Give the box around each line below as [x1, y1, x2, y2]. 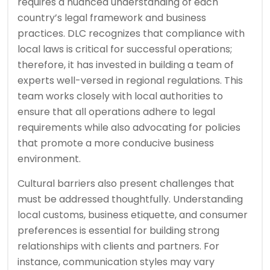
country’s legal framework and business [17, 11, 206, 25]
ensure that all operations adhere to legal [17, 105, 215, 119]
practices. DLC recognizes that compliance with [17, 27, 245, 41]
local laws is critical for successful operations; [17, 42, 232, 57]
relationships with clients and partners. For [17, 239, 219, 254]
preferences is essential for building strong [17, 224, 219, 238]
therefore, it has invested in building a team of [17, 58, 234, 72]
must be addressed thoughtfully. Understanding [17, 192, 243, 207]
